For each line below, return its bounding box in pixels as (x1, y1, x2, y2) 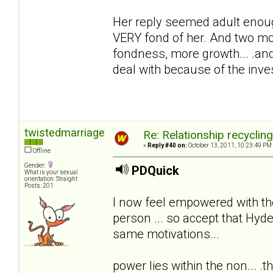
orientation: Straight (24, 175, 77, 183)
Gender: (24, 162, 47, 169)
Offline (32, 147, 51, 155)
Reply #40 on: (147, 142, 187, 149)
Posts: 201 (24, 182, 54, 190)
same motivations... (113, 226, 219, 241)
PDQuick (132, 163, 179, 178)
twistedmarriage (24, 126, 105, 140)
